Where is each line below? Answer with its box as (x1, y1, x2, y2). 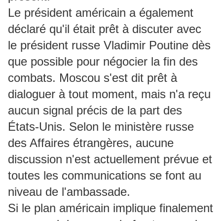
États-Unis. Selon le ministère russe (8, 120, 194, 134)
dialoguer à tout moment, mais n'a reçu (8, 87, 211, 101)
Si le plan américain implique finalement (8, 201, 213, 215)
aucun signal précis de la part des (8, 104, 182, 117)
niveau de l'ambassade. (8, 185, 130, 199)
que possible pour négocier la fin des (8, 55, 198, 69)
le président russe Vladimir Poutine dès (8, 38, 211, 52)
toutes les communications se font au (8, 169, 201, 183)
